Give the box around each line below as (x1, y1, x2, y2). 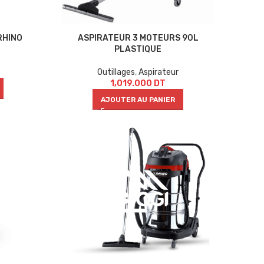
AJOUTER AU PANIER (101, 95, 176, 104)
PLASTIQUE (114, 44, 162, 55)
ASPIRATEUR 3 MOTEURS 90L (77, 33, 199, 44)
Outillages (97, 67, 136, 78)
